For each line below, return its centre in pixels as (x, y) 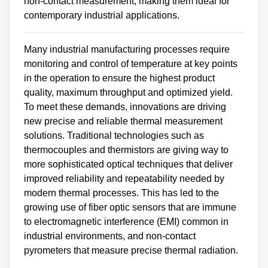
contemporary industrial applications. (102, 16)
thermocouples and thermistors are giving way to (126, 150)
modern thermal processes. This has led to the (121, 193)
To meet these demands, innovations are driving (125, 107)
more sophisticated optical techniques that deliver (128, 165)
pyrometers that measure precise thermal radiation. (132, 251)
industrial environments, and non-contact (110, 236)
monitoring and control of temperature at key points (131, 64)
